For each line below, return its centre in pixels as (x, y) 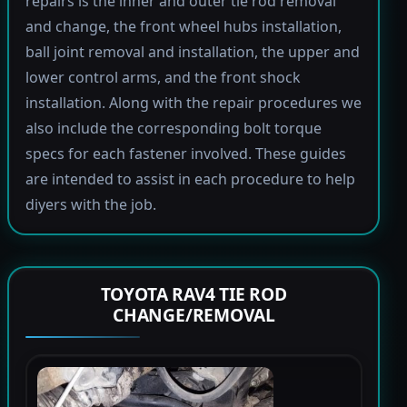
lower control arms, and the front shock (163, 78)
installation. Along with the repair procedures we (193, 103)
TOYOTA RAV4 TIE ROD (194, 294)
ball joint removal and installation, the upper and (192, 52)
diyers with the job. (90, 205)
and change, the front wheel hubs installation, (183, 27)
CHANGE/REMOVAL (194, 315)
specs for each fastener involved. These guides (185, 154)
